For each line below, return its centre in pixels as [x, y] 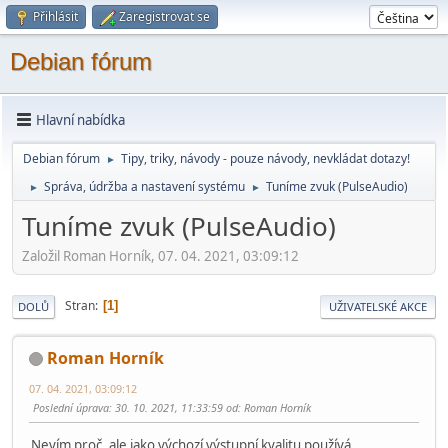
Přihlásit [55, 16]
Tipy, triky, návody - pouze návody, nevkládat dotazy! [265, 158]
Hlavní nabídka [80, 119]
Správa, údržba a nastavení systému [144, 186]
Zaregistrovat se [164, 16]
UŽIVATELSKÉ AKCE [378, 306]
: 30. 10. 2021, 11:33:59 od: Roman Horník [210, 407]
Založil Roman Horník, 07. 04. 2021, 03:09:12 [160, 255]
